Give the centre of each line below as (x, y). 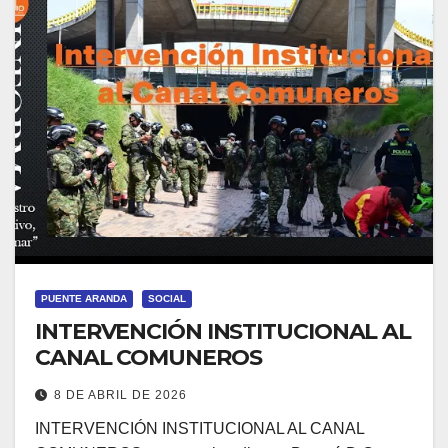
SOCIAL (167, 298)
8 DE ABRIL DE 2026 (120, 395)
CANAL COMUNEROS (148, 357)
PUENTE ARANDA (84, 298)
